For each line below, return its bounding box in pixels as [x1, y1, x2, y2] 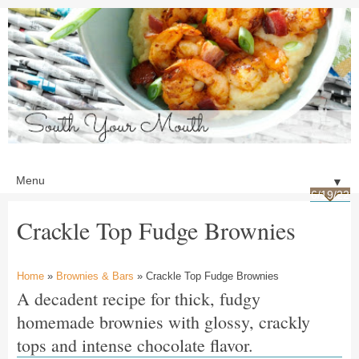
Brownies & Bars [56, 269, 134, 282]
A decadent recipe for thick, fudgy [17, 286, 260, 310]
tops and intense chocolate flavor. [17, 333, 253, 357]
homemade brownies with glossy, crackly [17, 309, 310, 333]
